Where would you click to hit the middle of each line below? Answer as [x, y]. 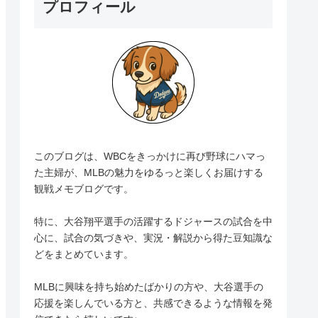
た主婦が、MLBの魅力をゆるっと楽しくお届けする [149, 172]
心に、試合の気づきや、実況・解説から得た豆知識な [153, 237]
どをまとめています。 [84, 254]
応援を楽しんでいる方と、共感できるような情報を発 [153, 303]
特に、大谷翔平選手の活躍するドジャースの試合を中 [153, 221]
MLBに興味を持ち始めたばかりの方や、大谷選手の [149, 286]
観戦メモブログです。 [84, 188]
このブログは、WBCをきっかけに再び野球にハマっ [150, 156]
